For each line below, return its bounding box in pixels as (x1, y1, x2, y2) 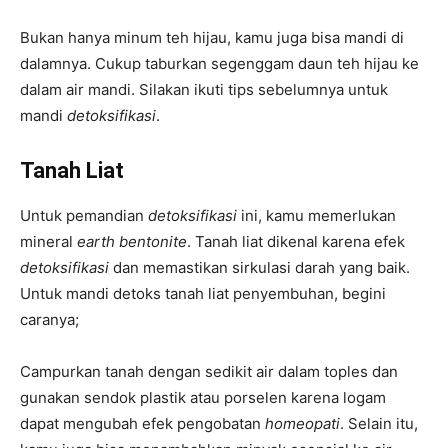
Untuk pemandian (20, 206, 148, 226)
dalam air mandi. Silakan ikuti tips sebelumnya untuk (20, 80, 388, 100)
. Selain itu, (340, 414, 418, 434)
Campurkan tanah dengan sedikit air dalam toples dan (20, 362, 398, 382)
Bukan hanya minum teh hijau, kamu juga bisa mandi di (20, 28, 404, 48)
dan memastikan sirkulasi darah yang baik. (109, 258, 410, 278)
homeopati (265, 414, 340, 434)
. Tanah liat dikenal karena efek (187, 232, 405, 252)
